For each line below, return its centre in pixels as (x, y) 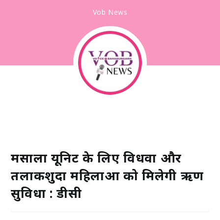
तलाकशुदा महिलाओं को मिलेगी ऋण (107, 175)
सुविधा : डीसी (46, 193)
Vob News (110, 12)
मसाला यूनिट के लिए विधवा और (96, 158)
